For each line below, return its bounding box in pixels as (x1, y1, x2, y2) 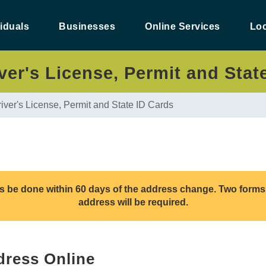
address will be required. (78, 197, 188, 207)
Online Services (145, 21, 220, 31)
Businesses (59, 21, 115, 31)
